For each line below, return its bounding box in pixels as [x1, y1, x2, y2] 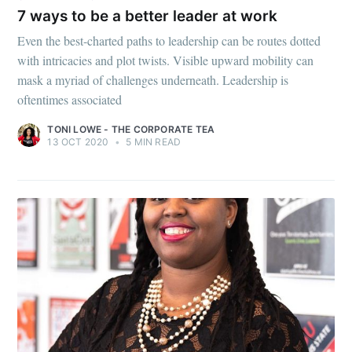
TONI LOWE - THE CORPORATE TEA [47, 123, 215, 135]
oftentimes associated [17, 90, 123, 108]
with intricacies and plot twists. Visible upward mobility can [17, 51, 314, 68]
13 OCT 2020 [47, 135, 109, 148]
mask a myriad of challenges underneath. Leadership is [17, 71, 289, 88]
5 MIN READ [123, 135, 181, 148]
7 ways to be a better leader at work [17, 6, 278, 25]
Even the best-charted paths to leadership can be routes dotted [17, 31, 321, 49]
